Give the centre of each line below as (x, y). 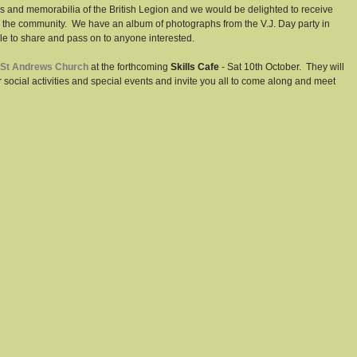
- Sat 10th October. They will (283, 67)
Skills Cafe (195, 67)
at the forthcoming (129, 67)
